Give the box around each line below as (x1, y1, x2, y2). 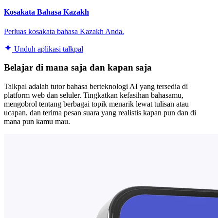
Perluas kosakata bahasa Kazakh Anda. (4, 27, 124, 36)
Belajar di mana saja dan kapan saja (4, 62, 152, 73)
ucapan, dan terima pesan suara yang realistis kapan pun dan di (4, 109, 196, 117)
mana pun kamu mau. (4, 117, 70, 126)
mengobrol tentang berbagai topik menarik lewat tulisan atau (4, 100, 189, 109)
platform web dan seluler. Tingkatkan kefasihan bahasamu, (4, 91, 183, 100)
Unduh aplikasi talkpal (12, 44, 83, 53)
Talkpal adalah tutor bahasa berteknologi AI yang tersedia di (4, 82, 188, 91)
